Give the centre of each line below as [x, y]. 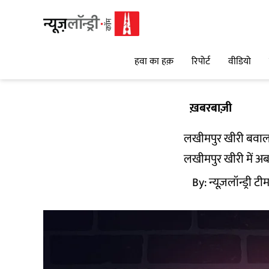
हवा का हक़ [154, 62]
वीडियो [240, 62]
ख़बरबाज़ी [211, 108]
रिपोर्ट [201, 62]
